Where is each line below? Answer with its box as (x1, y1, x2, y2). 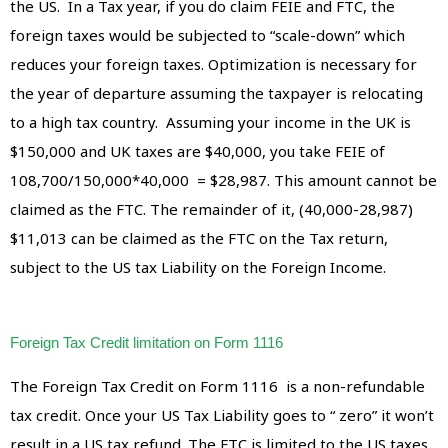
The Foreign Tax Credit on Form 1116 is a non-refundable (10, 375, 425, 396)
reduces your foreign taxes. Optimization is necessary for (10, 53, 417, 74)
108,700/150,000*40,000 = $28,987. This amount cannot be (10, 169, 437, 190)
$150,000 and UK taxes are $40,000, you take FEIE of (10, 140, 385, 161)
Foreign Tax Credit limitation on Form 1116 (10, 333, 283, 351)
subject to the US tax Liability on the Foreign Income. (10, 256, 386, 277)
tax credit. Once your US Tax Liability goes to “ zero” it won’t (10, 404, 434, 425)
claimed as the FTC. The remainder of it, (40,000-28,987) (10, 198, 413, 219)
